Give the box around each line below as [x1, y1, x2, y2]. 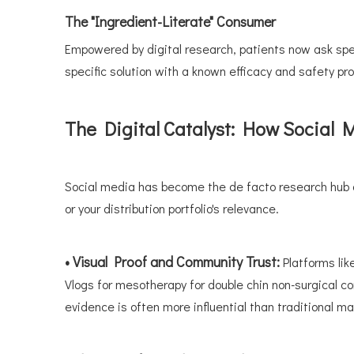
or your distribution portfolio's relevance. [65, 200, 279, 217]
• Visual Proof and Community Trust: [65, 252, 283, 271]
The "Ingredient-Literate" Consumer [65, 12, 276, 31]
